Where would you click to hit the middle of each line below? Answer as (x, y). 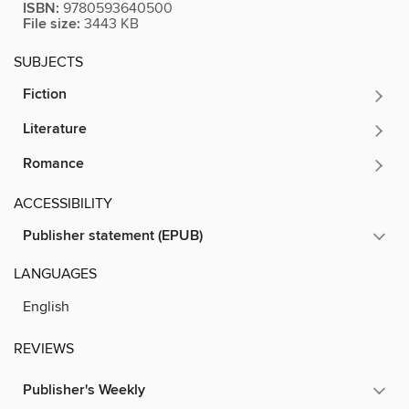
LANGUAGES (55, 274)
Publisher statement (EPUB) (113, 236)
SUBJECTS (48, 63)
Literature (55, 130)
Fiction (45, 95)
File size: (52, 25)
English (46, 307)
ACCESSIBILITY (63, 204)
